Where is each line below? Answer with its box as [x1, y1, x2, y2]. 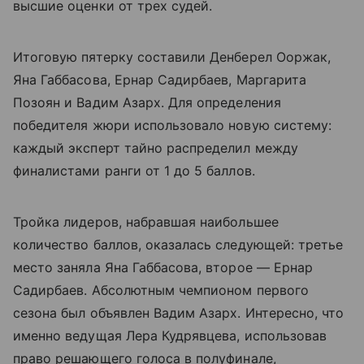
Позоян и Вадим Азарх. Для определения [13, 94, 281, 111]
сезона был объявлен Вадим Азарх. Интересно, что [13, 305, 344, 322]
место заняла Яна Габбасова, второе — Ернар [13, 259, 314, 276]
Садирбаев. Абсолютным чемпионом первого [13, 282, 309, 299]
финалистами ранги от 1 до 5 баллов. [13, 162, 255, 180]
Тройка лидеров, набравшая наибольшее [13, 214, 279, 231]
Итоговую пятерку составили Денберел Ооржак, [13, 49, 331, 66]
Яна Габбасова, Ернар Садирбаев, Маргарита [13, 71, 306, 89]
